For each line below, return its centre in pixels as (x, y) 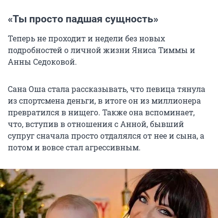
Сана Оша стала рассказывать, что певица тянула (107, 89)
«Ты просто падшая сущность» (83, 19)
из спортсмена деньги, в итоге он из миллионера (104, 101)
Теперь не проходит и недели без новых (86, 38)
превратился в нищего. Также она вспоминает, (101, 112)
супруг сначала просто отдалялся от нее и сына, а (106, 136)
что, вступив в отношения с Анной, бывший (96, 124)
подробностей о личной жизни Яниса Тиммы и (101, 50)
